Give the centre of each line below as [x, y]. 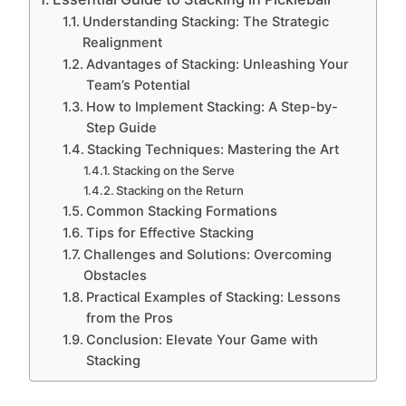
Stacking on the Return [180, 190]
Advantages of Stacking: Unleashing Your [217, 64]
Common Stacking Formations [181, 211]
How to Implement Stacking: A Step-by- [212, 106]
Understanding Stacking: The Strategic [205, 21]
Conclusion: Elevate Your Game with [202, 339]
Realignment [122, 42]
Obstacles [115, 275]
